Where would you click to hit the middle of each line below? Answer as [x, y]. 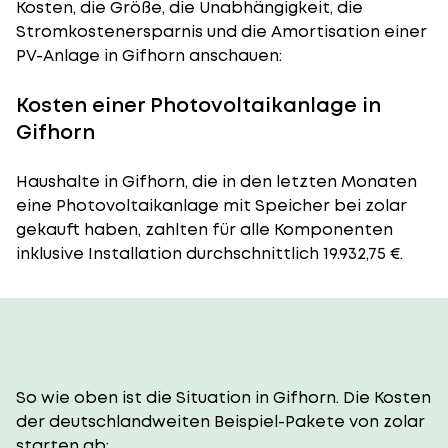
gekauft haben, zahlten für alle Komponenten [204, 229]
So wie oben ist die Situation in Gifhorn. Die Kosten [223, 397]
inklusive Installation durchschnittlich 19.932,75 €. [209, 253]
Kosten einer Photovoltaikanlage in [198, 105]
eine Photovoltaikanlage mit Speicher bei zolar [211, 205]
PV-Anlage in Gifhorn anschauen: [149, 55]
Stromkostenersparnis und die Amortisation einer [221, 31]
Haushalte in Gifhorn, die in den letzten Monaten [216, 181]
